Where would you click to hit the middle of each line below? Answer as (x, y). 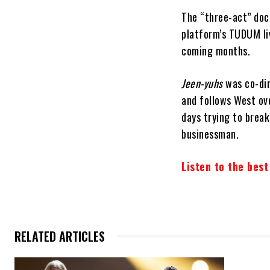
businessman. (210, 134)
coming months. (216, 51)
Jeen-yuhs (202, 83)
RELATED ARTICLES (60, 237)
